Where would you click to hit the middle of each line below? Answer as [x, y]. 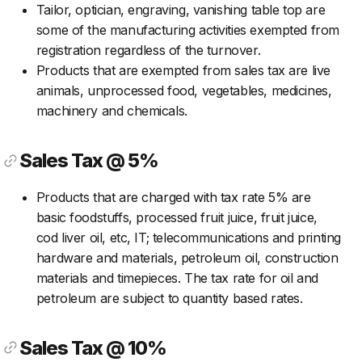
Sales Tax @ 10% [93, 347]
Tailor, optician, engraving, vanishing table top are [181, 10]
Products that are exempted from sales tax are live [183, 71]
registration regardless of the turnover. [148, 51]
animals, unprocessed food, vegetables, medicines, [184, 91]
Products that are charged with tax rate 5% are [173, 197]
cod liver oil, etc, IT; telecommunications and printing [188, 237]
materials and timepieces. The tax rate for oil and [177, 278]
